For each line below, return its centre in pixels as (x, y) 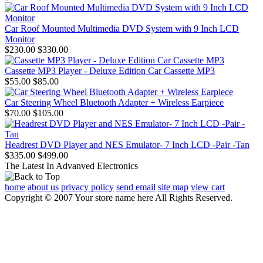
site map (173, 187)
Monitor (20, 39)
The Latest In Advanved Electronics (71, 166)
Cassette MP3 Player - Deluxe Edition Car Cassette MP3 (110, 70)
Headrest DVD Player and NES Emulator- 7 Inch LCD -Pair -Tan (127, 144)
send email (136, 187)
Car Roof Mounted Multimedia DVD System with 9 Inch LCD (122, 28)
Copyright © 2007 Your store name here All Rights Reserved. (119, 197)
